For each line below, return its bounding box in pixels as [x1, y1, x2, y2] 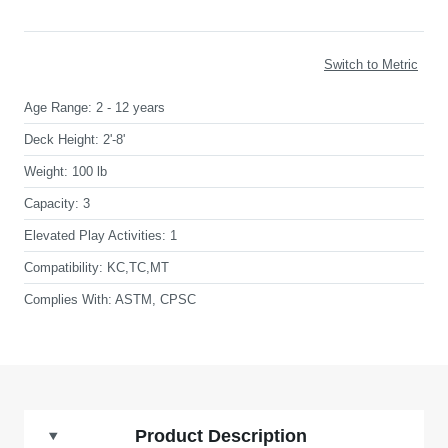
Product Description [134, 426, 307, 446]
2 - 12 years [96, 100, 165, 115]
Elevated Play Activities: [24, 228, 166, 243]
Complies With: [24, 292, 112, 307]
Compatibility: [24, 260, 103, 275]
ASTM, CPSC [115, 292, 196, 307]
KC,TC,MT [107, 260, 169, 275]
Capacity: [24, 196, 79, 211]
